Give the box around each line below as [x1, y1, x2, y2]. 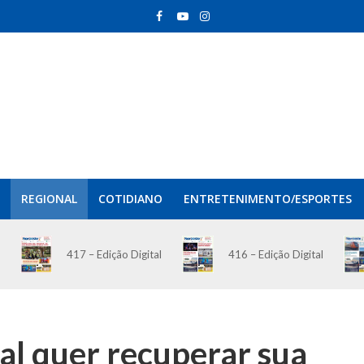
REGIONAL [20, 191, 77, 206]
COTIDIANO [97, 191, 162, 206]
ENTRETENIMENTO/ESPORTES [183, 191, 352, 206]
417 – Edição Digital [66, 248, 162, 262]
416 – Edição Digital [227, 248, 323, 262]
